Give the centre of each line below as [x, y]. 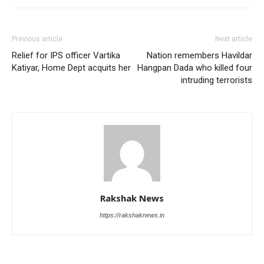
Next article [234, 39]
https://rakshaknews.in [132, 215]
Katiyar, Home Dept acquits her [71, 68]
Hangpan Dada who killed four [195, 68]
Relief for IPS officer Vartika [66, 56]
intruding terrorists [217, 80]
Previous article [37, 39]
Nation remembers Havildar [199, 56]
